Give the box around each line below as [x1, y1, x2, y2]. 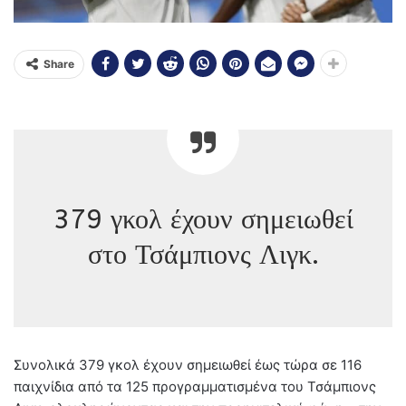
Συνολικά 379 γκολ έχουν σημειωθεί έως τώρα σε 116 [14, 356, 362, 374]
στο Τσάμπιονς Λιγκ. [87, 238, 319, 272]
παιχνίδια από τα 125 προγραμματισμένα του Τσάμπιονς [14, 378, 376, 396]
